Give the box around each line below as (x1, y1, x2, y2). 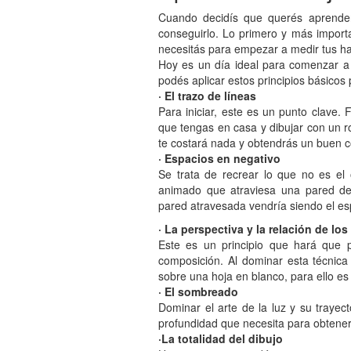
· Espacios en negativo (158, 150, 280, 166)
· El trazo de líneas (158, 87, 256, 103)
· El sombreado (158, 283, 238, 299)
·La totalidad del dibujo (158, 330, 283, 346)
